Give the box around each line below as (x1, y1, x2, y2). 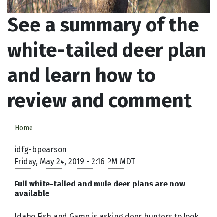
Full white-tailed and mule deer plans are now (15, 179, 185, 189)
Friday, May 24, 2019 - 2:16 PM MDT (15, 157, 135, 167)
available (15, 189, 49, 199)
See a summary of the (7, 14, 199, 37)
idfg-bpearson (15, 145, 67, 155)
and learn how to (7, 64, 155, 88)
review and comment (7, 89, 192, 113)
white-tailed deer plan (7, 39, 206, 62)
